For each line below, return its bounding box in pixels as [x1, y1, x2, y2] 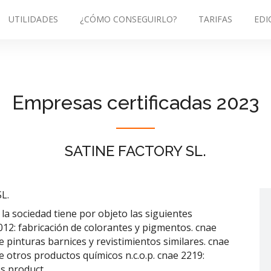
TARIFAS [198, 13, 232, 25]
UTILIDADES [8, 13, 58, 25]
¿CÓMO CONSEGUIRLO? [80, 13, 177, 25]
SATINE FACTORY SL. [65, 142, 206, 160]
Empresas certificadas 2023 [12, 91, 259, 114]
